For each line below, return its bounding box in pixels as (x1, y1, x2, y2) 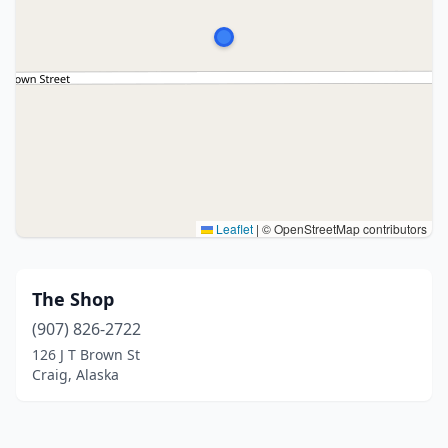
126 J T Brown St (32, 345, 140, 364)
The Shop (32, 287, 114, 311)
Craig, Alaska (32, 365, 119, 384)
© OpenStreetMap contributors (259, 220, 427, 237)
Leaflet (213, 220, 253, 237)
